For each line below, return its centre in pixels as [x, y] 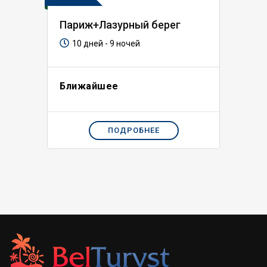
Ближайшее [89, 86]
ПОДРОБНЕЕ [133, 130]
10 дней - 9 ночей [106, 44]
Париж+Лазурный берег [120, 25]
